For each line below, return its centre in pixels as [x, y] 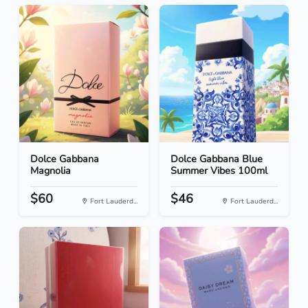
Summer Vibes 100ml [219, 171]
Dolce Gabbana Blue [217, 159]
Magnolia [51, 171]
